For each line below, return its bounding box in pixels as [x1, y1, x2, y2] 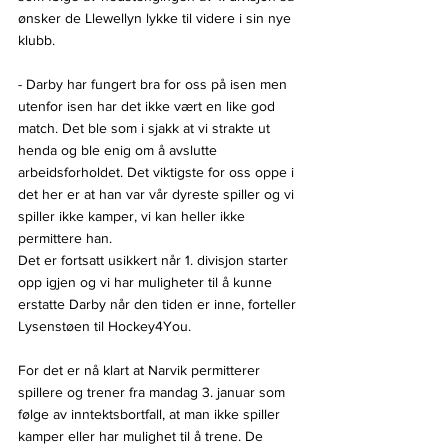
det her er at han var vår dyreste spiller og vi [18, 186, 298, 203]
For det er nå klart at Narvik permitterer [18, 362, 264, 379]
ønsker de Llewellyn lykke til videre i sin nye [18, 10, 295, 27]
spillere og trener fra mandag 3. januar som [18, 384, 289, 401]
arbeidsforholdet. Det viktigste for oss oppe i [18, 164, 298, 181]
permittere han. [18, 230, 112, 247]
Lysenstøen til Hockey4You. [18, 318, 191, 335]
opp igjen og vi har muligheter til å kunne [18, 274, 276, 291]
